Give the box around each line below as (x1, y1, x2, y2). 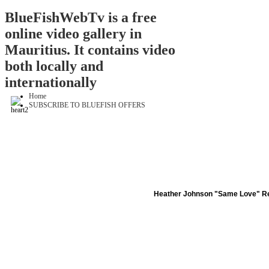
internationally (5, 74, 97, 91)
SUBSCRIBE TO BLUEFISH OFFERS (29, 101, 145, 110)
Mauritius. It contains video (5, 42, 175, 58)
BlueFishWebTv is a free (5, 10, 157, 26)
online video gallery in (5, 26, 142, 42)
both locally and (5, 58, 103, 74)
